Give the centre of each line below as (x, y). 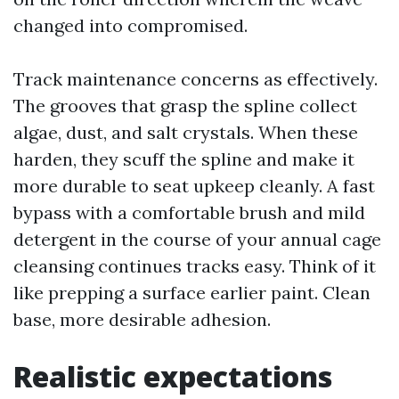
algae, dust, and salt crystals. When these (186, 132)
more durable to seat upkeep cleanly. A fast (194, 186)
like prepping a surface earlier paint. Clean (192, 293)
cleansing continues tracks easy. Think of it (195, 266)
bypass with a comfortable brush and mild (189, 212)
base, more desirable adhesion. (142, 319)
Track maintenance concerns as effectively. (195, 79)
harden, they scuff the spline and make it (184, 159)
